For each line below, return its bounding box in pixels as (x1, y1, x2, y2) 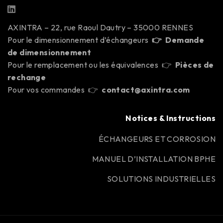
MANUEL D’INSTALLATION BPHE (92, 153, 216, 164)
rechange (7, 72, 46, 82)
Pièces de (175, 59, 214, 70)
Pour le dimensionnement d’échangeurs (7, 34, 152, 45)
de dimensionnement (7, 47, 92, 57)
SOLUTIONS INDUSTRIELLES (107, 173, 216, 184)
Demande (165, 34, 205, 45)
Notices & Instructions (125, 112, 216, 123)
